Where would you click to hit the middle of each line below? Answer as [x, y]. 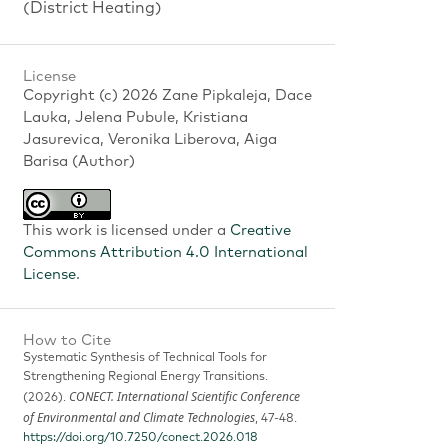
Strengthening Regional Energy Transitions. [146, 377]
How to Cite [67, 341]
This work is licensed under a [127, 230]
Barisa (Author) [79, 161]
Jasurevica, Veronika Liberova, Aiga [150, 139]
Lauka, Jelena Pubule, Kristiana [136, 117]
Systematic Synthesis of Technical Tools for [145, 358]
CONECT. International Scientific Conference [185, 397]
